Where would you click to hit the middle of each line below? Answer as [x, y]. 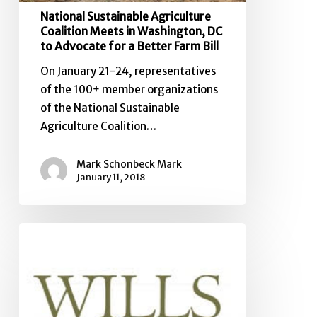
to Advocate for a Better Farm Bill [129, 46]
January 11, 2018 [110, 177]
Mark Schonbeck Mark [129, 164]
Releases [41, 304]
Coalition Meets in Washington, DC [131, 31]
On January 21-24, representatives [128, 71]
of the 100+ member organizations [129, 89]
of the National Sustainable [110, 108]
